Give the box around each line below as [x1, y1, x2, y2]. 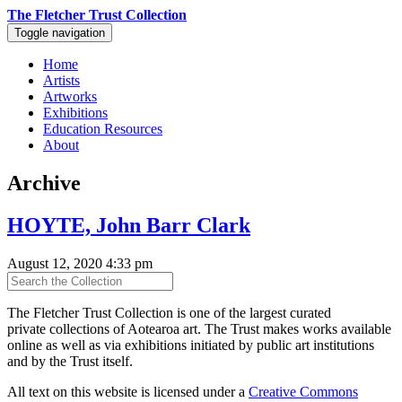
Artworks [43, 89, 97, 104]
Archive [7, 170, 81, 195]
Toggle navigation [14, 26, 105, 39]
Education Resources [43, 121, 162, 136]
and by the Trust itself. [7, 353, 133, 369]
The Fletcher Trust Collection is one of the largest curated [7, 304, 331, 320]
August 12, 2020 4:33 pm [7, 255, 153, 271]
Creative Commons [249, 383, 358, 399]
